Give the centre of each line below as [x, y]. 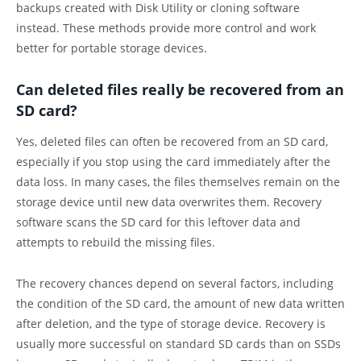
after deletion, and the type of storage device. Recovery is [171, 324]
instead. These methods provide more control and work [166, 27]
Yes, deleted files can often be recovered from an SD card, [172, 142]
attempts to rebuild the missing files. [116, 243]
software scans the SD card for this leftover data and [158, 222]
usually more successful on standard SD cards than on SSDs [178, 344]
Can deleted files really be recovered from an [180, 89]
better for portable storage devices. [112, 48]
